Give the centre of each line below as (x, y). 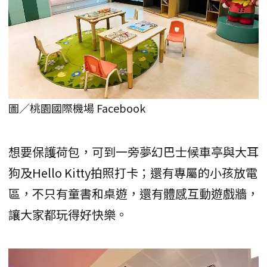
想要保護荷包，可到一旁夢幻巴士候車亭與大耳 (133, 151)
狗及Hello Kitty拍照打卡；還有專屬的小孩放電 (133, 172)
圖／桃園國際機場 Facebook (77, 108)
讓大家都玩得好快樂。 (68, 214)
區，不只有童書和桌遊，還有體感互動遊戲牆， (133, 193)
